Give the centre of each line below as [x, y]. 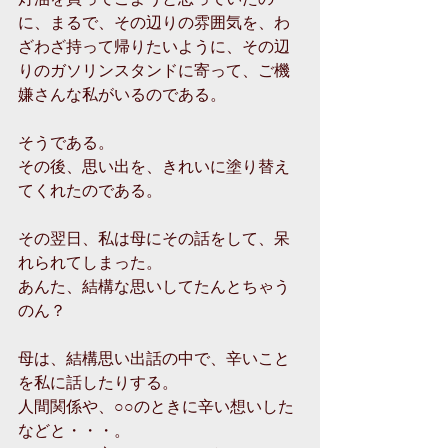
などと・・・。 [74, 429]
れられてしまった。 [90, 261]
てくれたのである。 [90, 189]
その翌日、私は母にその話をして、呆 [154, 237]
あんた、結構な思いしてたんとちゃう [154, 285]
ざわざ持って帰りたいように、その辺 [154, 45]
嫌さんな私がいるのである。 [122, 93]
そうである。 [66, 141]
